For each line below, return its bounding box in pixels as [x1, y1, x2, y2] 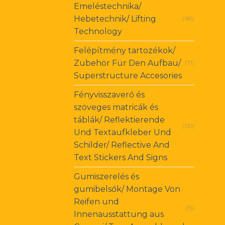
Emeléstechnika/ [74, 2, 141, 12]
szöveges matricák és [74, 102, 158, 113]
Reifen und [74, 197, 119, 207]
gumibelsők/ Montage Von [74, 184, 180, 194]
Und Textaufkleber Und [74, 128, 171, 138]
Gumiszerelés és [74, 172, 139, 182]
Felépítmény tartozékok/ [74, 46, 175, 56]
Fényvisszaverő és [74, 90, 145, 100]
